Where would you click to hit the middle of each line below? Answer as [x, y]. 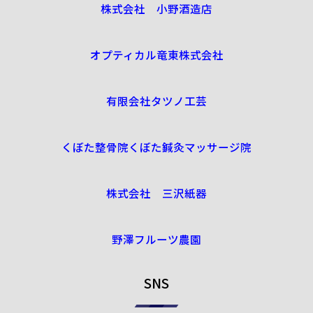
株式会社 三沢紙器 [156, 193]
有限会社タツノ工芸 [156, 100]
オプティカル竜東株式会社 [156, 54]
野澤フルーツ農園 [156, 239]
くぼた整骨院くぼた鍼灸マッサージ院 [156, 146]
